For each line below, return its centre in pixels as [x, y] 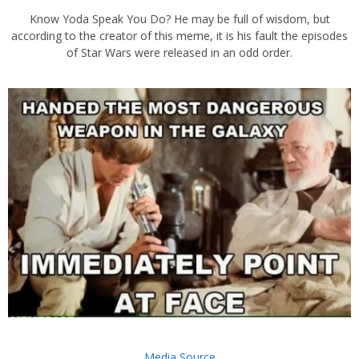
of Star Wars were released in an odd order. [179, 53]
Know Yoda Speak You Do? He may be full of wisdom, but [179, 19]
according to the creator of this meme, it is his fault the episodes [179, 36]
